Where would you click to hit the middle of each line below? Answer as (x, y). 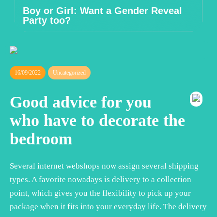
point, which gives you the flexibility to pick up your (100, 193)
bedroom (41, 139)
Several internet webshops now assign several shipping (104, 166)
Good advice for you (81, 102)
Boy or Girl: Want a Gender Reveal (102, 11)
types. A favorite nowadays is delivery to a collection (101, 179)
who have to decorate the (97, 120)
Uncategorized (69, 73)
